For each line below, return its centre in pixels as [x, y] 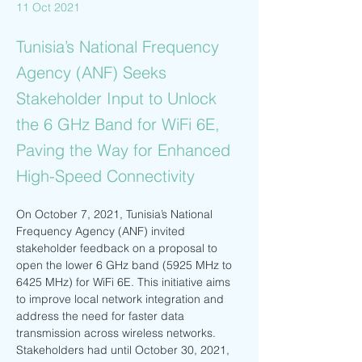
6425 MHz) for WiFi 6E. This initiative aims [125, 282]
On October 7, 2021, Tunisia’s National [116, 214]
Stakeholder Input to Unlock [116, 98]
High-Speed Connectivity [105, 176]
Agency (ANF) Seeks [91, 72]
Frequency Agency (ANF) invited [102, 231]
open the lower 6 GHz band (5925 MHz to [126, 265]
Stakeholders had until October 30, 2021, [124, 350]
